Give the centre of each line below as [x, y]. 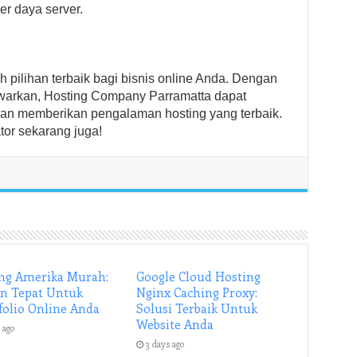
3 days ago [165, 344]
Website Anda [175, 324]
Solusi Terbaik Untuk [197, 308]
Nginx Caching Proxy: [197, 292]
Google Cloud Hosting [199, 277]
